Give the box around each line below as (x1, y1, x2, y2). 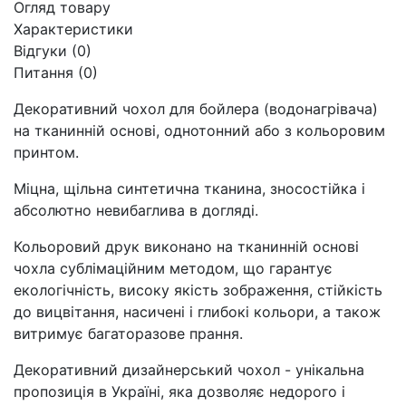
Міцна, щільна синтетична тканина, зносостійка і (14, 179, 365, 198)
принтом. (14, 142, 79, 161)
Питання (14, 63, 73, 82)
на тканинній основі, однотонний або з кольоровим (14, 121, 385, 140)
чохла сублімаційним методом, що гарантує (14, 258, 333, 277)
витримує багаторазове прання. (14, 324, 243, 343)
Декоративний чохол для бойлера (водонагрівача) (14, 99, 378, 118)
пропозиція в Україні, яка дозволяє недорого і (14, 382, 345, 401)
